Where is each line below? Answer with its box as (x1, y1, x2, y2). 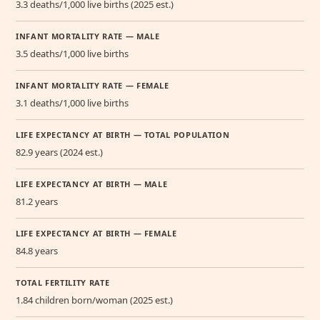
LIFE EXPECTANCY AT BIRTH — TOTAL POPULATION (16, 129, 230, 141)
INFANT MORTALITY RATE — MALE (16, 31, 160, 42)
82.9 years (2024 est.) (16, 146, 103, 159)
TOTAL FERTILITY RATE (16, 277, 110, 289)
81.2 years (16, 195, 58, 209)
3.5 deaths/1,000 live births (16, 47, 129, 61)
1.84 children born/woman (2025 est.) (16, 294, 173, 307)
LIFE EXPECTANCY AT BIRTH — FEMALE (16, 228, 177, 239)
